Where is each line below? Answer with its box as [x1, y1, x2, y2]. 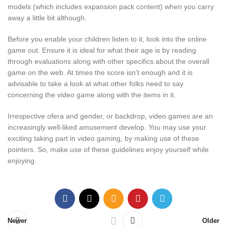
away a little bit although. [8, 14, 87, 22]
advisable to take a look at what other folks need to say [8, 80, 183, 88]
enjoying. [8, 157, 36, 165]
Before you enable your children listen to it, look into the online [8, 35, 207, 44]
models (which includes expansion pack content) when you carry [8, 3, 214, 11]
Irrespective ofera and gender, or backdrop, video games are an [8, 112, 213, 121]
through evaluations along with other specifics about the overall [8, 57, 209, 66]
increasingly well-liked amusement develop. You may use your [8, 123, 206, 132]
